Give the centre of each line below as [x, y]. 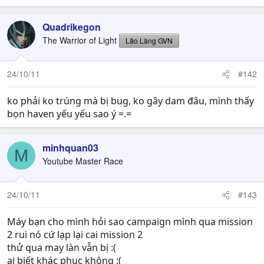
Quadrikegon [72, 27]
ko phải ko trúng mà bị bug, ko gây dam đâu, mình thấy [131, 101]
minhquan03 [70, 148]
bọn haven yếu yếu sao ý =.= [69, 114]
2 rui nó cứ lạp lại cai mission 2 [75, 235]
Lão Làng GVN [149, 40]
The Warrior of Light [80, 40]
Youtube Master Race [83, 161]
